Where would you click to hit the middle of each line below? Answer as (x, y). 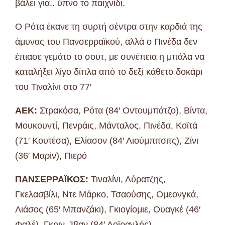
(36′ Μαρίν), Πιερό (51, 155)
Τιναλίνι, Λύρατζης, (127, 179)
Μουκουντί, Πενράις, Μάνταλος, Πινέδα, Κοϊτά (106, 125)
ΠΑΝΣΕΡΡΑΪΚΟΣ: (52, 179)
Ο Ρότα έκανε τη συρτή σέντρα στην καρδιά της (109, 26)
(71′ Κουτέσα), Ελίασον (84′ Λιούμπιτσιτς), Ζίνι (107, 140)
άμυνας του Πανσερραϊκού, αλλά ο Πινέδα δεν (106, 41)
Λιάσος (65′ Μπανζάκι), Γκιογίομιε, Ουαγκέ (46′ (108, 209)
